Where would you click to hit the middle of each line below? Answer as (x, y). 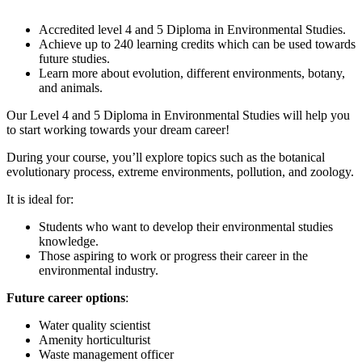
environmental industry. (99, 271)
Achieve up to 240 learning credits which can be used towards (197, 44)
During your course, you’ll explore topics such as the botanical (166, 158)
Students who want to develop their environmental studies (186, 227)
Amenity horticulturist (95, 340)
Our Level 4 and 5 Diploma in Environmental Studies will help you (178, 116)
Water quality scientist (95, 326)
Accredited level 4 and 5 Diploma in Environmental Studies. (192, 30)
